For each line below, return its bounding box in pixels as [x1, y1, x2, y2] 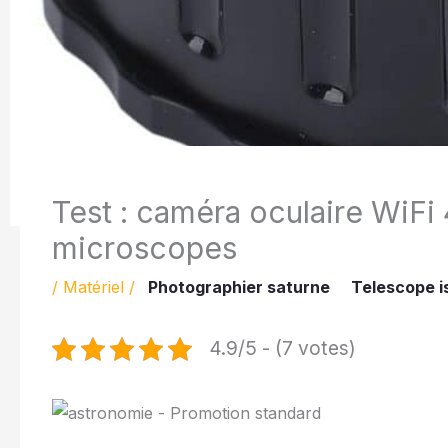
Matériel [63, 277, 124, 298]
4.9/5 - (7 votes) [209, 336, 356, 361]
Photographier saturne [148, 277, 330, 298]
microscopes [52, 230, 237, 267]
